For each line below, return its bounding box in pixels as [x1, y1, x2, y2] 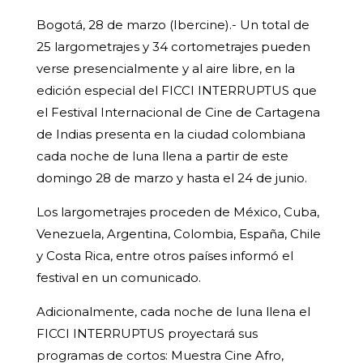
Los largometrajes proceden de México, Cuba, [36, 204, 319, 220]
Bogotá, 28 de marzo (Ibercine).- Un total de [36, 17, 310, 33]
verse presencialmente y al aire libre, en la [36, 61, 295, 77]
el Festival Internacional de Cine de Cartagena [36, 105, 320, 121]
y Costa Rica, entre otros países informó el [36, 248, 293, 264]
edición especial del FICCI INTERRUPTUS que [36, 83, 317, 99]
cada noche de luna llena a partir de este [36, 148, 288, 164]
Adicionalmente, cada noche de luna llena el [36, 304, 310, 320]
